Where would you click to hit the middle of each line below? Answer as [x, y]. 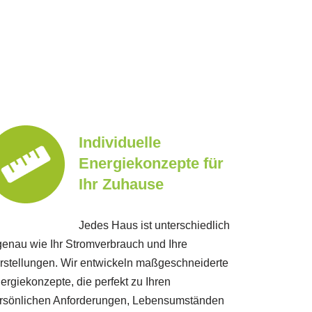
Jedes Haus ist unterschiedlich [154, 226]
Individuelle [119, 143]
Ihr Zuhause [121, 185]
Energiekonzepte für [151, 164]
